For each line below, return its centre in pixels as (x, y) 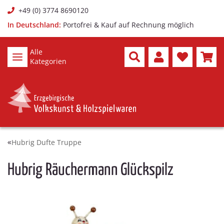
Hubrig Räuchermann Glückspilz (90, 170)
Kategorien (48, 61)
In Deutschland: (34, 25)
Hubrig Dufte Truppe (46, 142)
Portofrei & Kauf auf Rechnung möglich (128, 25)
